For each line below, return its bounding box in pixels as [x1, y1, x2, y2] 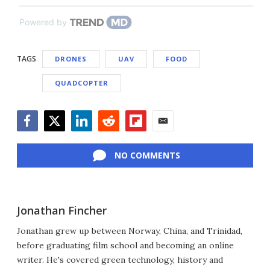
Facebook [16, 131, 60, 144]
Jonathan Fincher [17, 203, 107, 218]
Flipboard [125, 131, 168, 144]
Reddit [98, 131, 126, 144]
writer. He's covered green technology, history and [17, 254, 223, 265]
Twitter [43, 131, 77, 144]
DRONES [55, 54, 87, 63]
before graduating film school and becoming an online [17, 240, 234, 251]
